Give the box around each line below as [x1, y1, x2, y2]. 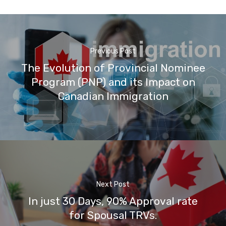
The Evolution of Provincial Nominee [21, 62, 205, 75]
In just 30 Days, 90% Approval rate [28, 195, 198, 208]
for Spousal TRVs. [69, 209, 157, 222]
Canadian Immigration [58, 90, 168, 103]
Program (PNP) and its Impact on [31, 76, 195, 89]
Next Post [96, 180, 130, 189]
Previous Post [90, 47, 136, 56]
